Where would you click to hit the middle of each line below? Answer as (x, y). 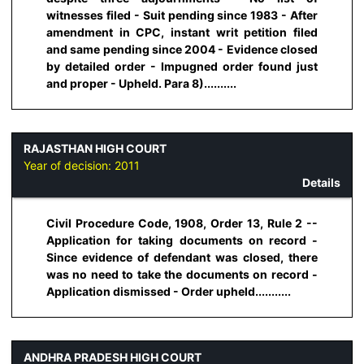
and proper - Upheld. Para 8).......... (141, 83)
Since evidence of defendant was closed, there (182, 258)
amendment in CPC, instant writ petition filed (182, 32)
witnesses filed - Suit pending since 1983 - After (182, 15)
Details (321, 183)
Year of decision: (69, 166)
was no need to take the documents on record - (182, 275)
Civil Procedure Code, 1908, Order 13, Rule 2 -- (182, 223)
